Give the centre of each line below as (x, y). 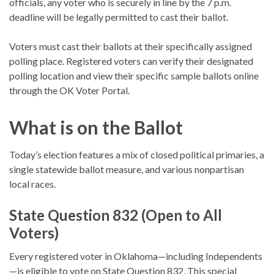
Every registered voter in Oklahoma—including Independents (136, 256)
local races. (32, 183)
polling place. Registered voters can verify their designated (131, 61)
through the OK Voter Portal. (69, 90)
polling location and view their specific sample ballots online (134, 75)
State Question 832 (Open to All (116, 215)
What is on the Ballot (96, 127)
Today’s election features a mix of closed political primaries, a (137, 154)
